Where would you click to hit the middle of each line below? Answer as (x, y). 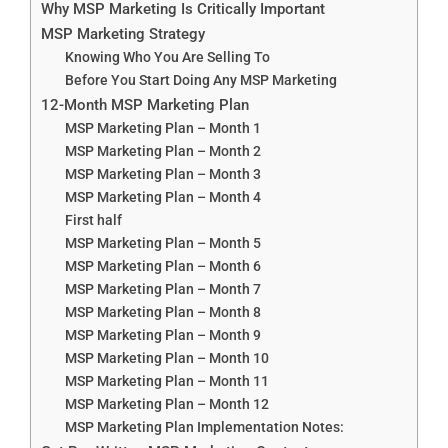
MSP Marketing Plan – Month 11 (167, 381)
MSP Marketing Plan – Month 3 (163, 174)
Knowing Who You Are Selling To (168, 57)
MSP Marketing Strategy (123, 34)
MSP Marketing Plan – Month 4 (163, 197)
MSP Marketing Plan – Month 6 (163, 266)
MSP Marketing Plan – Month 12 (167, 404)
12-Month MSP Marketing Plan (145, 105)
